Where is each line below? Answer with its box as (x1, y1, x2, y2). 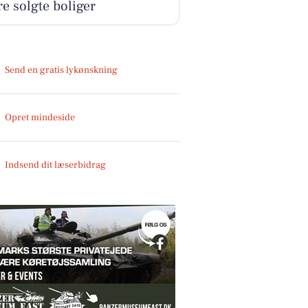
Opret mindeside (5, 111, 76, 124)
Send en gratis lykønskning (5, 63, 118, 76)
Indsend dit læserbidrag (5, 158, 107, 171)
